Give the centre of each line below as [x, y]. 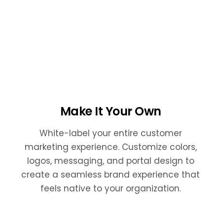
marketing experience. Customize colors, [110, 147]
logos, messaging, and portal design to [110, 161]
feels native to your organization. [110, 188]
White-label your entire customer [110, 133]
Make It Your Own [110, 111]
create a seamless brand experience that [110, 174]
